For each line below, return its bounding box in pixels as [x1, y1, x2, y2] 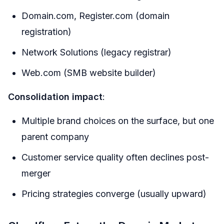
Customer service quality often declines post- [21, 152, 209, 163]
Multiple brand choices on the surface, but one [21, 115, 214, 126]
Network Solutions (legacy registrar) [21, 47, 171, 58]
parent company [21, 131, 89, 142]
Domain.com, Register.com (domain [21, 10, 169, 21]
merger [21, 168, 50, 179]
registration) [21, 26, 71, 37]
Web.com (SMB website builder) [21, 67, 156, 78]
